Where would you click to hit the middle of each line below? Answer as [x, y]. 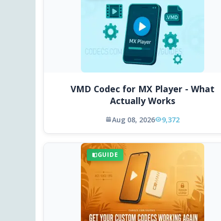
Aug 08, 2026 [133, 119]
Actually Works [142, 100]
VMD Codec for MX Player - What [142, 89]
